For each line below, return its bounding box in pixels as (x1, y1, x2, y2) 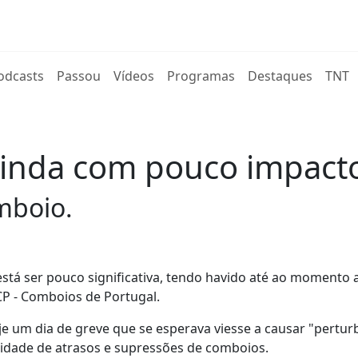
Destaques (248, 67, 313, 85)
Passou (57, 67, 101, 85)
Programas (167, 67, 236, 85)
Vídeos (113, 67, 155, 85)
